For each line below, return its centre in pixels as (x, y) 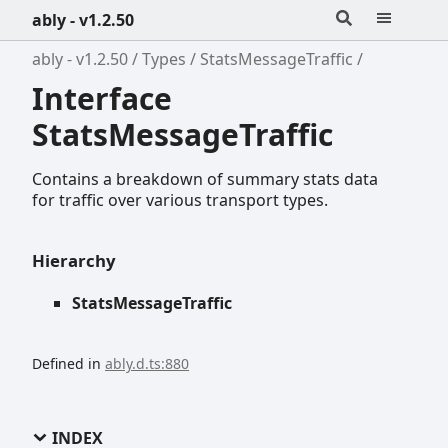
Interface (102, 98)
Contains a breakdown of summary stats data (205, 178)
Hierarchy (74, 260)
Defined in (68, 363)
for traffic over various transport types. (180, 199)
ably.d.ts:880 (147, 363)
